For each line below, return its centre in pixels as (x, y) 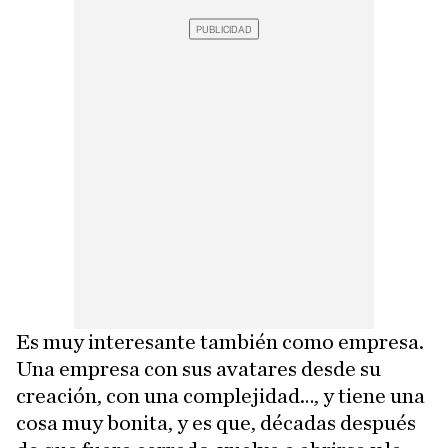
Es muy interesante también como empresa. (220, 342)
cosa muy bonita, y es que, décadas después (216, 423)
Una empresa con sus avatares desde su (198, 369)
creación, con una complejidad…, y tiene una (220, 396)
